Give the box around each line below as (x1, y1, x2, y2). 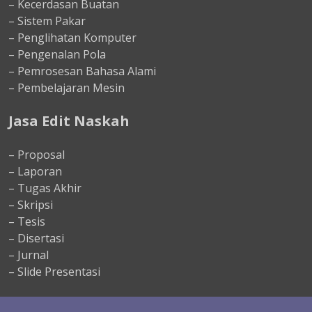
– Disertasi (8, 231, 64, 247)
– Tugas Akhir (8, 180, 81, 196)
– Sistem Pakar (8, 13, 86, 29)
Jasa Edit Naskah (8, 111, 130, 131)
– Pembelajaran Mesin (8, 80, 125, 96)
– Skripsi (8, 197, 53, 213)
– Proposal (8, 147, 65, 163)
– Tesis (8, 214, 45, 230)
